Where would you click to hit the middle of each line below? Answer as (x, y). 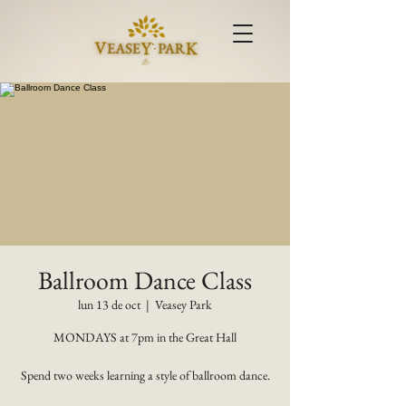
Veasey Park (184, 304)
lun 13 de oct (109, 304)
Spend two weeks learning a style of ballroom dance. (145, 375)
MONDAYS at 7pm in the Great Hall (145, 337)
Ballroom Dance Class (145, 280)
